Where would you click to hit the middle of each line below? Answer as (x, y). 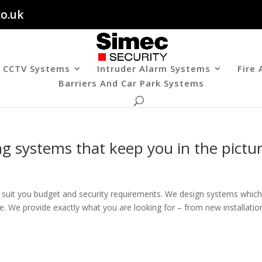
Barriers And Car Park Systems (131, 83)
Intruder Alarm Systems (154, 68)
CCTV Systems (37, 68)
